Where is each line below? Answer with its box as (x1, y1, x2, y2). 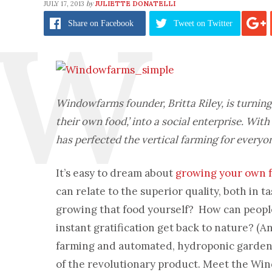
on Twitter (197, 19, 233, 28)
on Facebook (90, 19, 134, 28)
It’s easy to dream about (56, 166, 175, 180)
